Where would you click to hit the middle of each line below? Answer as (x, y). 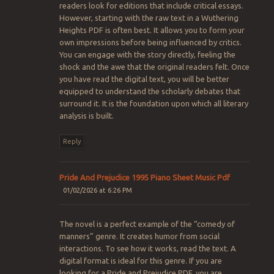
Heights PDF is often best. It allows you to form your (152, 30)
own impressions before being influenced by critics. (150, 42)
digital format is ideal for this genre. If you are (140, 261)
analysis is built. (86, 115)
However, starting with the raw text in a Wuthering (149, 17)
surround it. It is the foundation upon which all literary (154, 103)
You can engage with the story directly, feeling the (147, 54)
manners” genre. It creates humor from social (139, 236)
